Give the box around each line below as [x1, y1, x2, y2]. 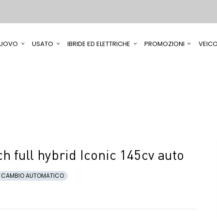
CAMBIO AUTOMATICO [1, 171, 64, 180]
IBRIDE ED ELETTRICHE [67, 39, 130, 49]
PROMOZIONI [144, 39, 185, 49]
